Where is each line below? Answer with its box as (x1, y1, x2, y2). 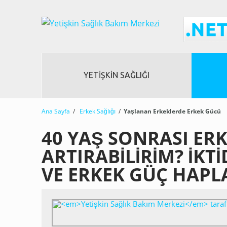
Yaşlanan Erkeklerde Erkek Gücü (124, 107, 221, 116)
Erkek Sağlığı (80, 107, 116, 116)
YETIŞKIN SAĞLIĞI (84, 70, 150, 80)
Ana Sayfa (42, 107, 70, 116)
